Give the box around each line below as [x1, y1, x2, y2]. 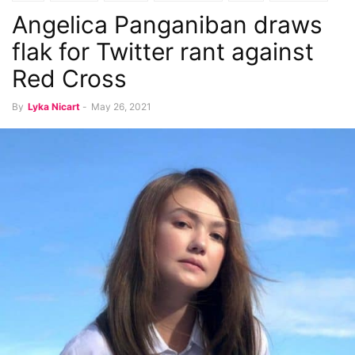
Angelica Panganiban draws [12, 10, 323, 39]
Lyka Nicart [28, 101, 80, 113]
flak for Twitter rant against [12, 37, 314, 66]
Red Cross [12, 64, 127, 93]
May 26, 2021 [91, 101, 151, 113]
